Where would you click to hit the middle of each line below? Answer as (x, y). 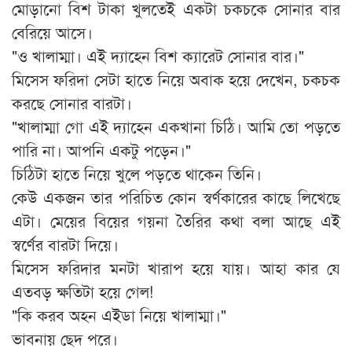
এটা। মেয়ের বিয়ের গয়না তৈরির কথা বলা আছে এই (176, 221)
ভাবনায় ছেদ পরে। (65, 339)
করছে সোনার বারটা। (72, 103)
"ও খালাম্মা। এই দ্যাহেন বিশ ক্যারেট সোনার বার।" (158, 56)
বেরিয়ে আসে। (52, 32)
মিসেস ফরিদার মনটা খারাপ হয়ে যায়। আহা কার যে (176, 268)
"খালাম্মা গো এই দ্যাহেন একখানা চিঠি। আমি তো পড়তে (176, 126)
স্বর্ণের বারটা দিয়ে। (65, 244)
